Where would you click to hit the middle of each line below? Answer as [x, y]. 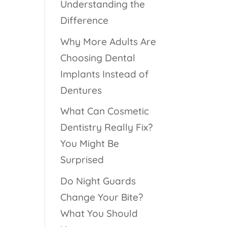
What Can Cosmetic [105, 111]
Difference [85, 21]
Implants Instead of [105, 74]
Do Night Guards [98, 181]
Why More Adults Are [108, 41]
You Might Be [90, 144]
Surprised [82, 160]
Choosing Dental [98, 58]
